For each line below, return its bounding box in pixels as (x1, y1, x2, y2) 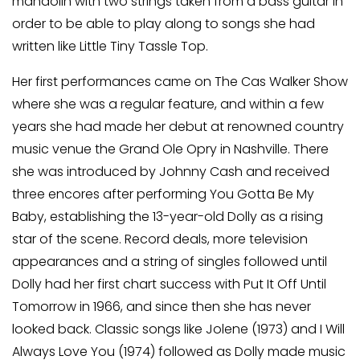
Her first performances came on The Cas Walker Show (12, 72, 348, 92)
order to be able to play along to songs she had (12, 14, 315, 34)
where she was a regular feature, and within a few (12, 95, 324, 114)
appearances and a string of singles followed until (12, 252, 327, 272)
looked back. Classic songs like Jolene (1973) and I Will (12, 320, 345, 339)
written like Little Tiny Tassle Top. (12, 37, 208, 56)
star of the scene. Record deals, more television (12, 230, 308, 249)
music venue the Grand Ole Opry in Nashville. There (12, 140, 329, 159)
